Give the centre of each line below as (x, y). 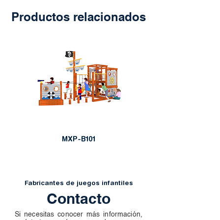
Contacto (79, 198)
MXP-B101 (79, 139)
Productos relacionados (79, 17)
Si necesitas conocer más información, (79, 214)
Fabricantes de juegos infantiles (79, 182)
